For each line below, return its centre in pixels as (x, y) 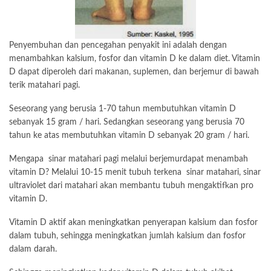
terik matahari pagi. (44, 85)
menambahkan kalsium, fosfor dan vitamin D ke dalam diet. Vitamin (135, 58)
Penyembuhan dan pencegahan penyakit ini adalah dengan (118, 45)
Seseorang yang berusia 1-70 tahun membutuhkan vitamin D (122, 109)
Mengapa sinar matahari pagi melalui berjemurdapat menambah (129, 159)
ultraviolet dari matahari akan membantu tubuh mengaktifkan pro (131, 185)
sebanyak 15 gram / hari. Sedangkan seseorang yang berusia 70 (127, 122)
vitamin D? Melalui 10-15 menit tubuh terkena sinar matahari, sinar (135, 172)
